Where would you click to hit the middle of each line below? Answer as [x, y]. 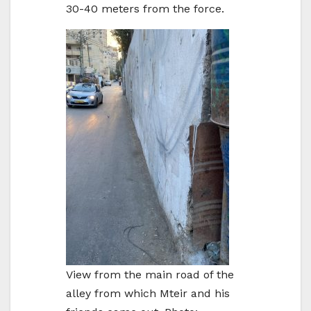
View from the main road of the [150, 274]
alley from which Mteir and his [148, 293]
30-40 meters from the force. [145, 8]
